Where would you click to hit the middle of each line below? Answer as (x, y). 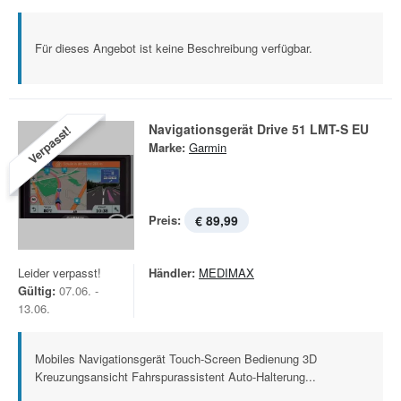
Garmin (208, 147)
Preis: (165, 220)
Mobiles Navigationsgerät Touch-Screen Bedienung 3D (176, 358)
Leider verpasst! (60, 273)
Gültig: (37, 290)
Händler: (172, 273)
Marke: (167, 147)
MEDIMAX (226, 273)
